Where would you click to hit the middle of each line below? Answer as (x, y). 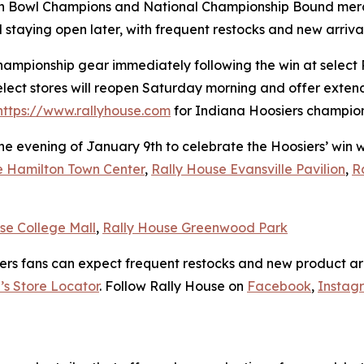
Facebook (279, 286)
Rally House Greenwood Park (195, 227)
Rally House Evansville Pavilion (248, 169)
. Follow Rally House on (173, 286)
